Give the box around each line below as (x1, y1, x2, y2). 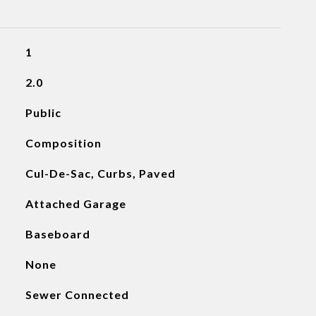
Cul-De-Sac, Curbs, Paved (25, 166, 176, 180)
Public (25, 106, 61, 119)
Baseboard (25, 227, 90, 241)
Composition (25, 136, 102, 150)
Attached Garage (25, 197, 126, 210)
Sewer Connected (25, 288, 129, 301)
